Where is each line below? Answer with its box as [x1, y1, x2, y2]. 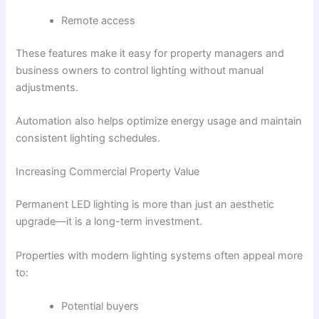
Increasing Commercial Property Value [16, 165, 200, 179]
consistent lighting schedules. [16, 132, 161, 145]
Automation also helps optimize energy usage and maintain [16, 115, 303, 128]
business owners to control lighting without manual [16, 63, 264, 77]
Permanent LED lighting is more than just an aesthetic [16, 198, 275, 211]
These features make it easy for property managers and [16, 46, 285, 60]
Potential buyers [61, 299, 140, 313]
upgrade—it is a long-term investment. [16, 215, 203, 229]
